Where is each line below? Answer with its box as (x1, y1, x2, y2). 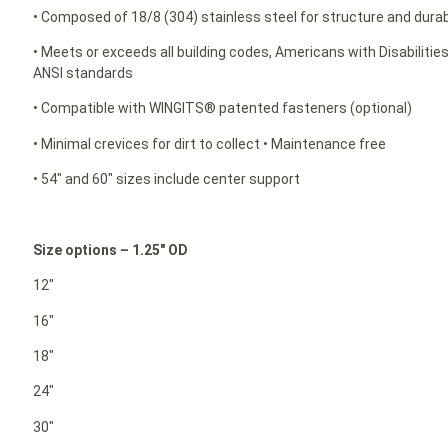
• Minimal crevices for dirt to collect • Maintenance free (33, 135, 387, 152)
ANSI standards (33, 64, 134, 81)
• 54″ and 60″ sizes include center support (33, 171, 301, 188)
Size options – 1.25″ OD (33, 241, 189, 258)
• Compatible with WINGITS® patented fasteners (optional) (33, 100, 413, 117)
